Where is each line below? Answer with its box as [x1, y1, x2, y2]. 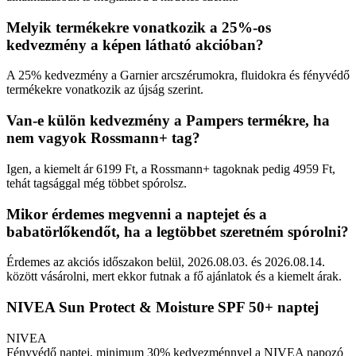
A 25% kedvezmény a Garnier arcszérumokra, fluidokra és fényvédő [6, 68, 350, 83]
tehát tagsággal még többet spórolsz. [6, 176, 187, 190]
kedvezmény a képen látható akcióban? [6, 36, 264, 53]
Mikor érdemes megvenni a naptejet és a [6, 205, 267, 222]
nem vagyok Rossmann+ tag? [6, 130, 200, 147]
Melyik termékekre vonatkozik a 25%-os [6, 18, 271, 36]
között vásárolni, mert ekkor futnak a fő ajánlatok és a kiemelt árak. [6, 269, 342, 284]
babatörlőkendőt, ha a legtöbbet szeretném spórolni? [6, 222, 349, 240]
